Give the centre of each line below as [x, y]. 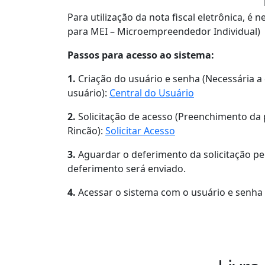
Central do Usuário [152, 93]
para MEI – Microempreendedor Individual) [164, 31]
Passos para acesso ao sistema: [141, 55]
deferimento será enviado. [127, 169]
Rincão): [86, 131]
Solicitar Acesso [140, 131]
